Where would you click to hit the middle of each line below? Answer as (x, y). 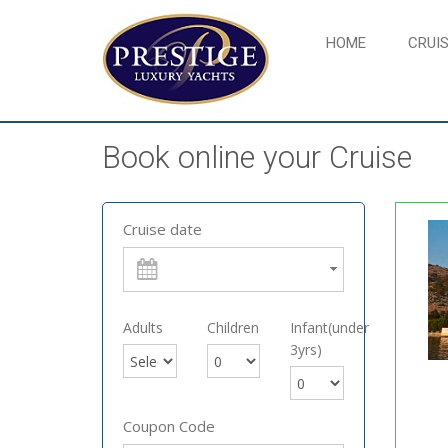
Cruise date (162, 229)
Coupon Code (169, 426)
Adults (143, 327)
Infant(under (329, 327)
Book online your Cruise (257, 157)
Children (232, 327)
